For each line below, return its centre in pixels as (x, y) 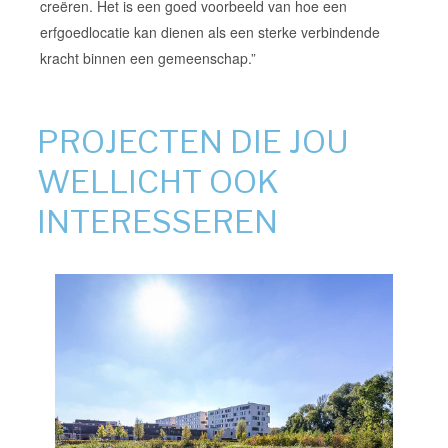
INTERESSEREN (158, 221)
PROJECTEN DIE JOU (193, 141)
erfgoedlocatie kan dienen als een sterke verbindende (209, 32)
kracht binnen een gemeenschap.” (147, 58)
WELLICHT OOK (158, 181)
